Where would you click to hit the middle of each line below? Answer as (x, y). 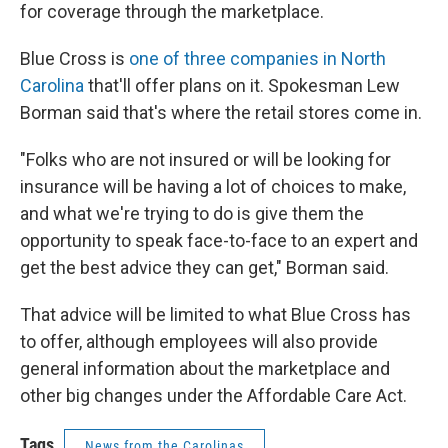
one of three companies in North (257, 58)
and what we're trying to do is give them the (192, 213)
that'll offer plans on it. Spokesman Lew (242, 85)
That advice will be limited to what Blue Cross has (215, 314)
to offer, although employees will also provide (199, 341)
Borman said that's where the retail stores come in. (223, 112)
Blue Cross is (74, 58)
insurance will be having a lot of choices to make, (213, 186)
